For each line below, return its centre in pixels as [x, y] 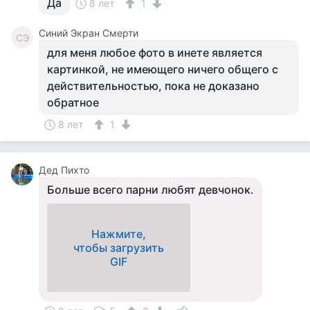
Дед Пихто [64, 170]
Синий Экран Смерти [89, 33]
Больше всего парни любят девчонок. [151, 190]
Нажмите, [119, 234]
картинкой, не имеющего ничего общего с [163, 69]
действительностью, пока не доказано [153, 86]
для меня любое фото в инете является [155, 53]
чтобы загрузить [119, 248]
